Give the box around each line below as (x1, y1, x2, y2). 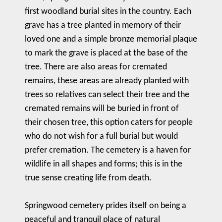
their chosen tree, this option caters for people (25, 118, 193, 127)
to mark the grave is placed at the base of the (25, 49, 188, 58)
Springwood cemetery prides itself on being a (25, 201, 186, 211)
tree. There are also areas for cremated (25, 62, 167, 72)
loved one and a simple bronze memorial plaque (25, 35, 197, 44)
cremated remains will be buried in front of (25, 104, 179, 113)
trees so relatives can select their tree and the (25, 90, 189, 100)
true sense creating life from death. (25, 173, 152, 183)
